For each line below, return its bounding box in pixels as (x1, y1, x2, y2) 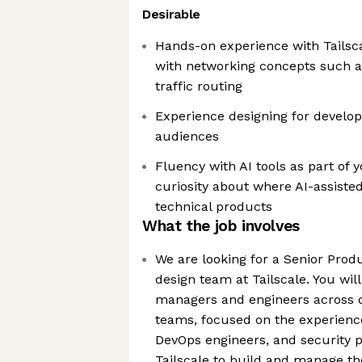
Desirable (142, 6, 201, 22)
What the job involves (142, 217, 300, 235)
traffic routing (155, 78, 242, 94)
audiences (155, 128, 219, 144)
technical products (155, 199, 272, 214)
